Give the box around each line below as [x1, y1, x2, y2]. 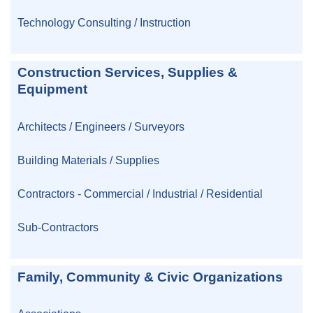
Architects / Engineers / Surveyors [17, 119, 184, 133]
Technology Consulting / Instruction [17, 16, 191, 29]
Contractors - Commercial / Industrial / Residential [17, 187, 263, 200]
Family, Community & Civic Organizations [17, 269, 283, 284]
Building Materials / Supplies [17, 153, 159, 166]
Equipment [17, 82, 87, 97]
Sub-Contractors [17, 220, 99, 233]
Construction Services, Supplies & [17, 65, 238, 80]
